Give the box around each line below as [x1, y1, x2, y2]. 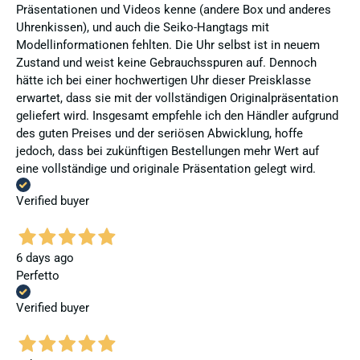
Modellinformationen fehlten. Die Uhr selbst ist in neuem [16, 37, 320, 52]
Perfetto [16, 268, 59, 284]
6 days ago [16, 251, 74, 266]
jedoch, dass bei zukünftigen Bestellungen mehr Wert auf [16, 143, 319, 158]
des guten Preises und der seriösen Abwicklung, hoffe [16, 125, 303, 141]
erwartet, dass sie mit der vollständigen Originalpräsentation [16, 90, 338, 105]
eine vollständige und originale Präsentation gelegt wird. [16, 161, 316, 176]
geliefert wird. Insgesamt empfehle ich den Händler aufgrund [16, 108, 338, 123]
